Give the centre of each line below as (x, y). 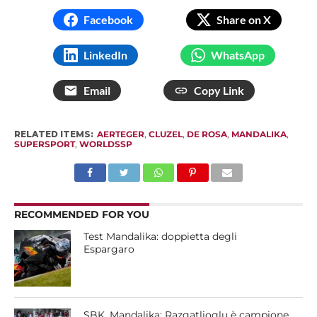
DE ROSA (207, 134)
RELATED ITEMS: (53, 134)
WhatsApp (237, 55)
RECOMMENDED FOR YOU (81, 214)
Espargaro (109, 249)
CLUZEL (165, 134)
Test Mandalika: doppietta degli (161, 236)
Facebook (108, 19)
